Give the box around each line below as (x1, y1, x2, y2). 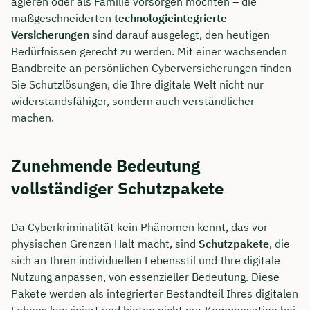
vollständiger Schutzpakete (11, 176, 224, 199)
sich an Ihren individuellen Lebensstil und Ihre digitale (11, 253, 280, 268)
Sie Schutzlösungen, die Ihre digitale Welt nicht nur (11, 77, 264, 92)
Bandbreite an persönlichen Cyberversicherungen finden (11, 61, 291, 75)
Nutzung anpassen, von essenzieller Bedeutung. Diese (11, 270, 280, 284)
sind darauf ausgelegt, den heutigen (89, 28, 270, 42)
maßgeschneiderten (11, 11, 114, 26)
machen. (11, 111, 54, 125)
